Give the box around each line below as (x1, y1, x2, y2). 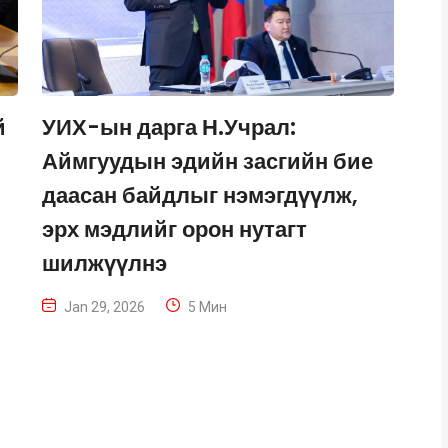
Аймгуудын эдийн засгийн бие (42, 146, 373, 178)
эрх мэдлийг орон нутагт (42, 214, 307, 246)
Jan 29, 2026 (64, 299, 145, 316)
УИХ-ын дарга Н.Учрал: (42, 112, 296, 144)
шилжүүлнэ (42, 248, 167, 280)
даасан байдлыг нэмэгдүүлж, (42, 180, 358, 212)
